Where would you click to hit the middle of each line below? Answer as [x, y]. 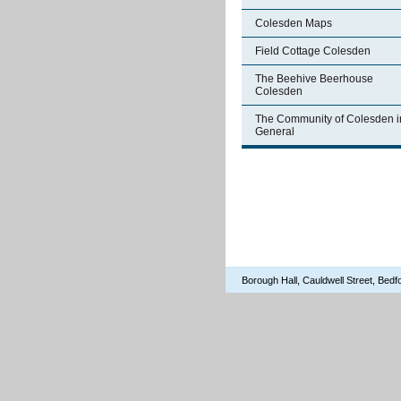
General [275, 132]
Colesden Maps [294, 23]
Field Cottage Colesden [313, 51]
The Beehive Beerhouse [314, 79]
